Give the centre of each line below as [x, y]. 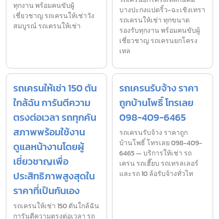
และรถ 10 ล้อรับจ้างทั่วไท [156, 174]
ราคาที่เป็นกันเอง [46, 191]
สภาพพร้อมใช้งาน [49, 132]
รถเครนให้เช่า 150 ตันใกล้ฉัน [56, 206]
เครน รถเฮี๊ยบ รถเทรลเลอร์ [159, 164]
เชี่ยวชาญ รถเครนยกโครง [158, 41]
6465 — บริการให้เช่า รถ [155, 153]
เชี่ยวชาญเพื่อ [41, 162]
